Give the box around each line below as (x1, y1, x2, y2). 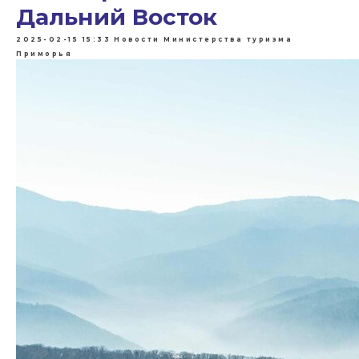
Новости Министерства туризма (114, 35, 292, 43)
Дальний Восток (16, 3, 217, 30)
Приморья (16, 50, 72, 58)
